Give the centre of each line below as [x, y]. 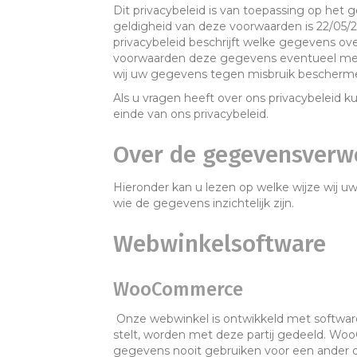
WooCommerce [178, 289]
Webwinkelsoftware [220, 244]
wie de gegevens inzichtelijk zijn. [204, 203]
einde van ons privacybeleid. [191, 114]
